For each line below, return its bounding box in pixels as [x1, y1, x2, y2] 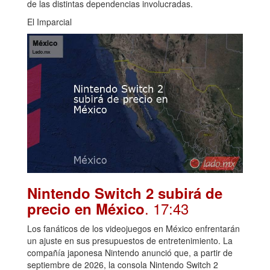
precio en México [27, 198, 145, 219]
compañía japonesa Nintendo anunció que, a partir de [27, 246, 233, 259]
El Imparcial [27, 16, 72, 28]
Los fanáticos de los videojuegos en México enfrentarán [27, 222, 240, 234]
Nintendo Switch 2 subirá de [27, 182, 222, 203]
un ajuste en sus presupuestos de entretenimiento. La [27, 234, 233, 246]
